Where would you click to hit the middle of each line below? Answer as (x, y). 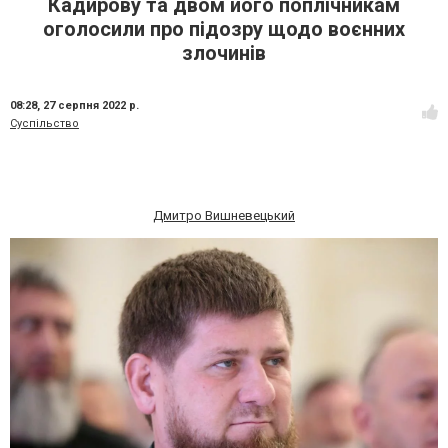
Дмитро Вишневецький (224, 215)
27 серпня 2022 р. (91, 105)
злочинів (224, 53)
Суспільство (44, 123)
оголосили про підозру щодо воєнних (224, 29)
